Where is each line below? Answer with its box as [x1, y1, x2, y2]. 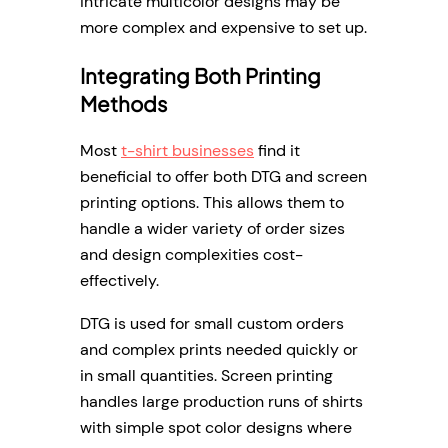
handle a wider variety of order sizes [80, 218, 345, 240]
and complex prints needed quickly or [80, 338, 358, 360]
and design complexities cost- [80, 244, 303, 266]
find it [254, 140, 300, 162]
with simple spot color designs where [80, 416, 352, 438]
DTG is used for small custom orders [80, 312, 344, 334]
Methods [80, 90, 167, 117]
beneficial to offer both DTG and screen [80, 166, 367, 188]
